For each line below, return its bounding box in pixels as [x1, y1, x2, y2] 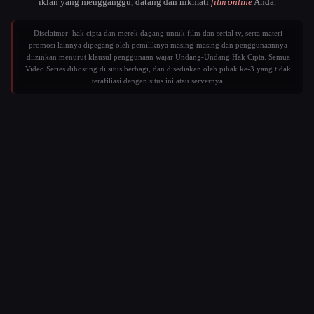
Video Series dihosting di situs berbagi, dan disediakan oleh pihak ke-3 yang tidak [25, 64, 291, 73]
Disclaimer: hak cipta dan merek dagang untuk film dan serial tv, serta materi [34, 29, 282, 37]
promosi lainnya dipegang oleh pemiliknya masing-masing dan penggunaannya [29, 41, 287, 49]
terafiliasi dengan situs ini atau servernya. [91, 76, 225, 85]
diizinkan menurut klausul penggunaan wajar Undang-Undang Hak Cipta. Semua [26, 53, 290, 61]
